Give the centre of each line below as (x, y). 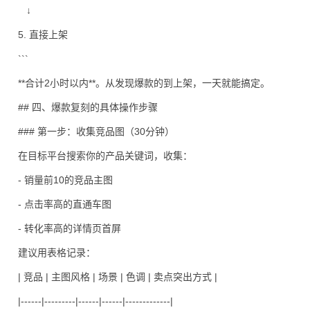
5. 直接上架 (43, 35)
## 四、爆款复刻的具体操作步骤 (88, 107)
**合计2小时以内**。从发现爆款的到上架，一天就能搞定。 (144, 83)
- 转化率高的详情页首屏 (70, 228)
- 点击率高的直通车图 (65, 204)
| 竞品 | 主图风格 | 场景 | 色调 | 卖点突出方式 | (118, 277)
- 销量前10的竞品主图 (65, 180)
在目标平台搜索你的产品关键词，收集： (105, 156)
